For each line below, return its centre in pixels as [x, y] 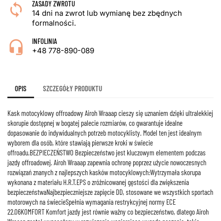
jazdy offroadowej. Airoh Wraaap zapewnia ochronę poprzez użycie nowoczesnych [107, 162]
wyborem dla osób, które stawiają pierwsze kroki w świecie [80, 143]
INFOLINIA [45, 41]
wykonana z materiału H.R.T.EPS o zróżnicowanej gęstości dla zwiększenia [98, 182]
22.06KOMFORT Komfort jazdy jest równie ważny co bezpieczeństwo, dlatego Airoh [108, 212]
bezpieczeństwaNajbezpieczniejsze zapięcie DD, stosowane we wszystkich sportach [110, 192]
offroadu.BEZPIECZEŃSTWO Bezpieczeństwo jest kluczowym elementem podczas [107, 152]
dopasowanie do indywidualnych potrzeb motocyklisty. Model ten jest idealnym [105, 133]
